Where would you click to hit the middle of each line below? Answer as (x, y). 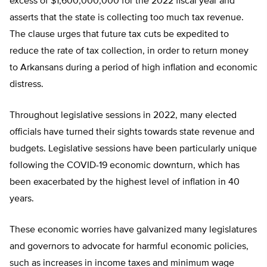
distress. (27, 85)
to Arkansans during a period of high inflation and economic (133, 68)
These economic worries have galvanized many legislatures (133, 230)
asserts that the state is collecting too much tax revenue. (127, 18)
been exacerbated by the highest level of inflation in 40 (125, 183)
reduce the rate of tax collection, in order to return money (129, 52)
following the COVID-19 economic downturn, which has (125, 166)
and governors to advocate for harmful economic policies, (129, 247)
